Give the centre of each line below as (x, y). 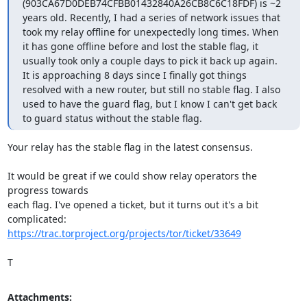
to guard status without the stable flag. (112, 118)
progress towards (48, 190)
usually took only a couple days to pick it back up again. (150, 61)
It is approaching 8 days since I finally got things (134, 75)
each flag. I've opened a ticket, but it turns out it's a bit (133, 205)
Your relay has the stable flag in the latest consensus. (130, 147)
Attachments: (39, 297)
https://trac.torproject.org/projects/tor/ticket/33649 (124, 233)
